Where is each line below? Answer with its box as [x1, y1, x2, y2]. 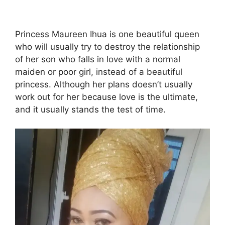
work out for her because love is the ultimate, [15, 91, 198, 102]
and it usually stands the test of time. [15, 104, 166, 115]
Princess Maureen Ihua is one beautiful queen [15, 29, 199, 39]
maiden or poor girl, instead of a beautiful [15, 66, 182, 77]
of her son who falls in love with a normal [15, 54, 180, 64]
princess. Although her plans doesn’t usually [15, 79, 192, 89]
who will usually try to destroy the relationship [15, 41, 200, 52]
